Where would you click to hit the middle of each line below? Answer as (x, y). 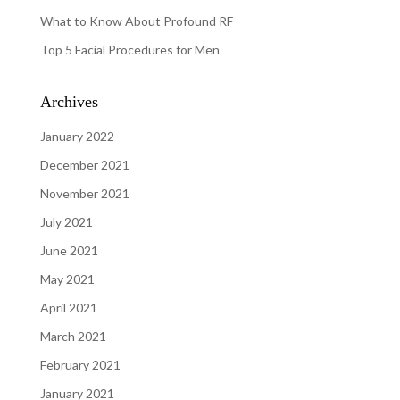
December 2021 (84, 165)
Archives (69, 102)
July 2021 (66, 222)
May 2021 (67, 279)
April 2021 (68, 308)
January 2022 (77, 136)
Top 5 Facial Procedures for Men (129, 50)
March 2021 (73, 336)
